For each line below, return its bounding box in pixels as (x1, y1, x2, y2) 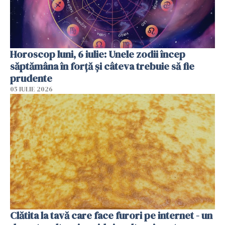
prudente (10, 71, 52, 86)
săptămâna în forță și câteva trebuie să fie (10, 59, 194, 74)
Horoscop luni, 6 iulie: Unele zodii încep (10, 47, 185, 62)
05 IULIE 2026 (10, 85, 53, 94)
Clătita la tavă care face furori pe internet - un (10, 208, 212, 222)
